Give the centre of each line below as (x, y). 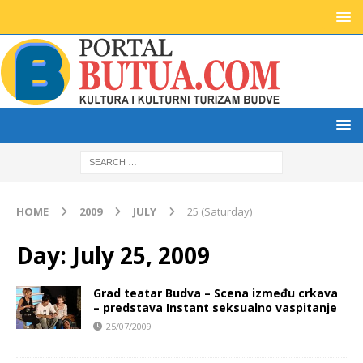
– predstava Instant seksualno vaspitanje (215, 307)
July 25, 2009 (141, 255)
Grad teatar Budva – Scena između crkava (216, 293)
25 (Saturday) (220, 211)
